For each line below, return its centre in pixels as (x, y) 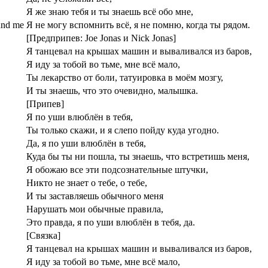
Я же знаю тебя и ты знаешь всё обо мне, (110, 11)
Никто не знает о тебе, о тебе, (87, 182)
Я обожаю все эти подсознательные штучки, (117, 169)
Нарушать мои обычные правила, (95, 209)
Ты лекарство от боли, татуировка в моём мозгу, (125, 77)
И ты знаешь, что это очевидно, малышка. (112, 90)
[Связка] (43, 235)
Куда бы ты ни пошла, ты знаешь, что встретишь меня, (138, 156)
